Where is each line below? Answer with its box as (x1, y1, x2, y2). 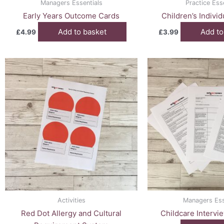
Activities (57, 196, 85, 204)
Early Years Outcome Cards (23, 11, 119, 21)
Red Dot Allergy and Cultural (21, 208, 121, 218)
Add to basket (58, 26, 106, 36)
